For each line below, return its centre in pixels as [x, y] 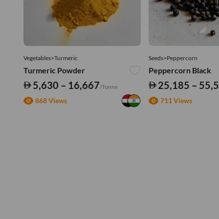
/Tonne [109, 87]
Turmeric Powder [54, 70]
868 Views [51, 101]
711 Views [176, 101]
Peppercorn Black [180, 70]
